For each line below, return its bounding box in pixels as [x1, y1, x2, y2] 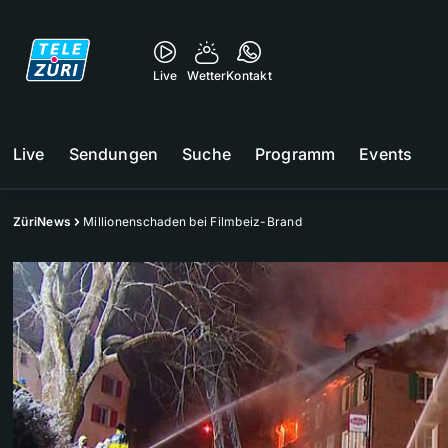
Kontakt [226, 68, 272, 83]
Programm [254, 144, 336, 164]
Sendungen [68, 144, 159, 164]
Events [359, 144, 413, 164]
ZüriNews [13, 214, 71, 229]
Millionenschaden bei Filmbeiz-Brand [83, 214, 302, 229]
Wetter [187, 68, 227, 83]
